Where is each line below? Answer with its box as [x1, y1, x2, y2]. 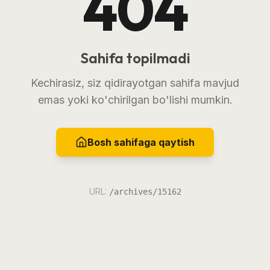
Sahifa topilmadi [80, 48, 190, 67]
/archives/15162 [108, 186, 181, 196]
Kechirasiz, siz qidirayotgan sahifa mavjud [31, 76, 239, 89]
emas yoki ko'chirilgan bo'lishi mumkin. [37, 93, 233, 106]
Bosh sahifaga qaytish [87, 136, 195, 148]
